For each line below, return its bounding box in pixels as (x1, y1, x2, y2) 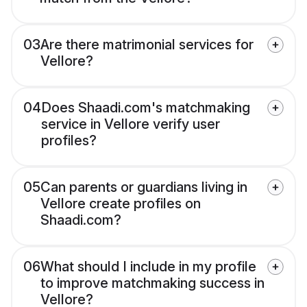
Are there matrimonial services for (40, 36, 254, 53)
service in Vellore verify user (41, 116, 220, 133)
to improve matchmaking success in (40, 275, 265, 292)
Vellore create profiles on (40, 195, 201, 212)
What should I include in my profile (40, 258, 256, 275)
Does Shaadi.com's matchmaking (41, 99, 250, 116)
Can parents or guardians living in (40, 179, 247, 196)
